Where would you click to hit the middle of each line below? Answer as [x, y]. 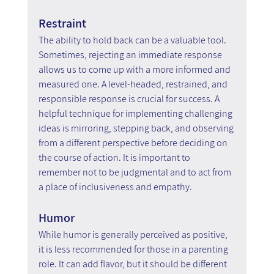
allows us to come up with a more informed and [135, 69]
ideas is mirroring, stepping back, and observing [137, 128]
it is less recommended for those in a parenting [134, 249]
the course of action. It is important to [115, 157]
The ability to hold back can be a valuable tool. [133, 40]
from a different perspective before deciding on [134, 143]
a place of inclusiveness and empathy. [115, 187]
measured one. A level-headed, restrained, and [134, 84]
